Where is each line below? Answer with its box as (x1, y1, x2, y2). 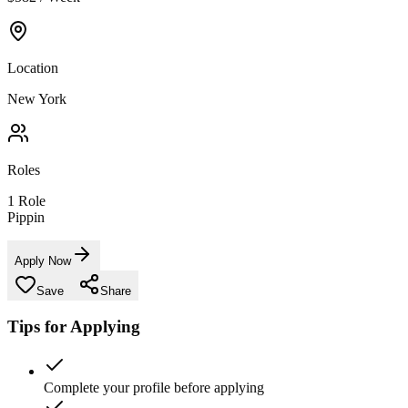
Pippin (7, 209, 45, 225)
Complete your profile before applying (44, 379, 264, 395)
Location (7, 59, 58, 76)
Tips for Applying (7, 317, 140, 337)
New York (7, 90, 66, 107)
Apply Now (15, 253, 71, 268)
